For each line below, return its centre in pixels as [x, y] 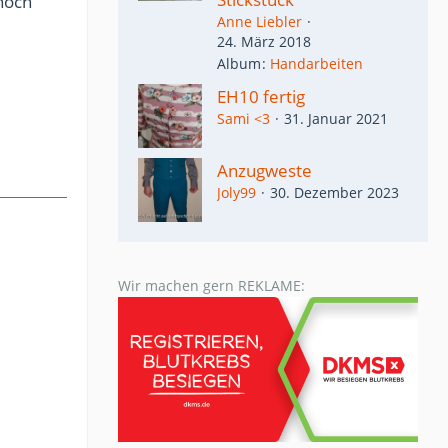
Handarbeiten [316, 63]
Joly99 [236, 192]
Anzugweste [264, 170]
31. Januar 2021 [336, 118]
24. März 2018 [264, 42]
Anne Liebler [259, 22]
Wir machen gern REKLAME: [211, 285]
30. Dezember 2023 [334, 192]
